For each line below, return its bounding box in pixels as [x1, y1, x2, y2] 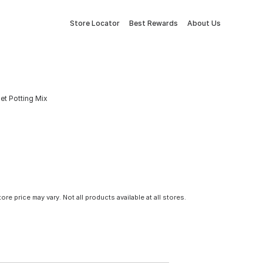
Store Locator [70, 19, 120, 28]
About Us [187, 19, 221, 28]
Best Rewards [129, 19, 178, 28]
